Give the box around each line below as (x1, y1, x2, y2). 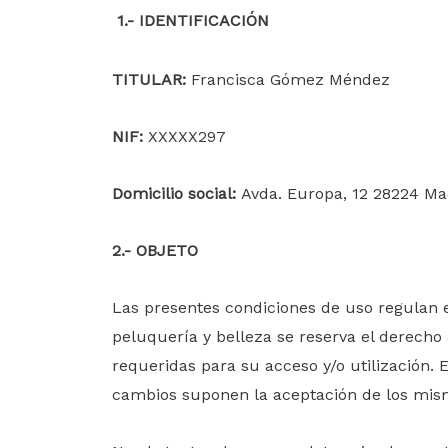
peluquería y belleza (112, 327, 272, 346)
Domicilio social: (112, 184, 241, 203)
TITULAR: (112, 70, 186, 89)
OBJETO (136, 241, 198, 260)
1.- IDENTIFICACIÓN (117, 11, 269, 30)
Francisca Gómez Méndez (186, 70, 390, 89)
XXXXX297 (143, 127, 226, 146)
